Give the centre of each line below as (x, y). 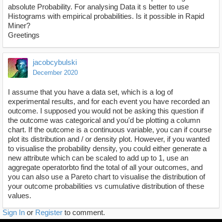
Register (49, 213)
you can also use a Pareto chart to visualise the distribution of (107, 177)
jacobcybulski (55, 62)
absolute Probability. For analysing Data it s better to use (98, 7)
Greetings (24, 35)
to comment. (84, 213)
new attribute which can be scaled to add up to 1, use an (98, 158)
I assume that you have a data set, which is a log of (90, 92)
